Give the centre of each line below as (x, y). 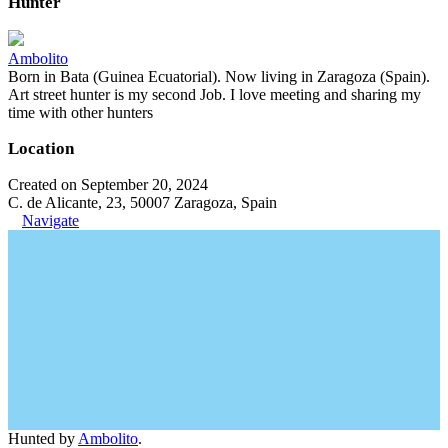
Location (41, 148)
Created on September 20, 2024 (108, 184)
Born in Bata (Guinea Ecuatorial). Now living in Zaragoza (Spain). (219, 76)
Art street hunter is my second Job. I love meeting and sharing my (214, 94)
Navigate (50, 220)
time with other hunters (80, 112)
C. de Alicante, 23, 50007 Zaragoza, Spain (142, 202)
